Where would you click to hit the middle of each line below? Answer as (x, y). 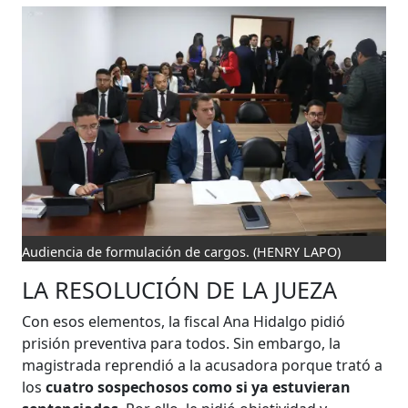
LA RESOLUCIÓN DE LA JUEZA (180, 289)
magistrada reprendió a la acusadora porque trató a (203, 365)
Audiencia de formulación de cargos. (138, 251)
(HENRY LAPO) (297, 251)
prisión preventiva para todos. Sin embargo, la (182, 343)
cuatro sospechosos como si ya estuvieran (199, 387)
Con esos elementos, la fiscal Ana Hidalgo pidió (184, 321)
